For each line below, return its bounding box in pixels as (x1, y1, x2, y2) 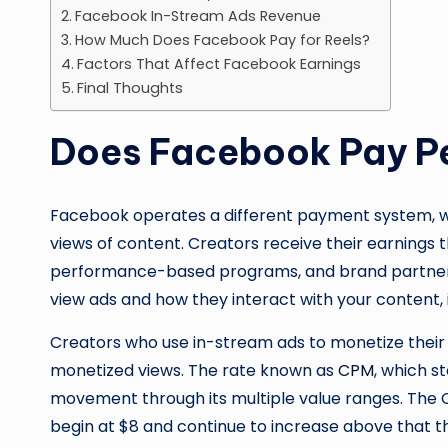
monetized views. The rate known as (50, 358, 338, 382)
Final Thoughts (76, 77, 183, 98)
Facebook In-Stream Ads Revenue (74, 5, 321, 26)
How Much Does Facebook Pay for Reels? (74, 29, 370, 50)
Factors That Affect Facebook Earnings (76, 53, 361, 74)
